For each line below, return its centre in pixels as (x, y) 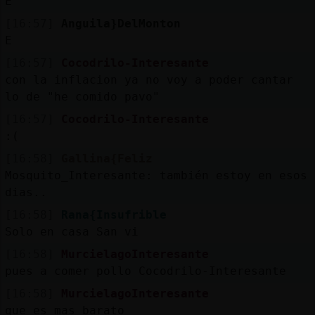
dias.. (26, 192)
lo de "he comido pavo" (82, 96)
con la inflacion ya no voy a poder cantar (149, 79)
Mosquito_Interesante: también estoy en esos (156, 175)
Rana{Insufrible (114, 214)
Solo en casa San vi (71, 231)
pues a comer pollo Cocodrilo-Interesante (145, 271)
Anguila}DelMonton (121, 23)
